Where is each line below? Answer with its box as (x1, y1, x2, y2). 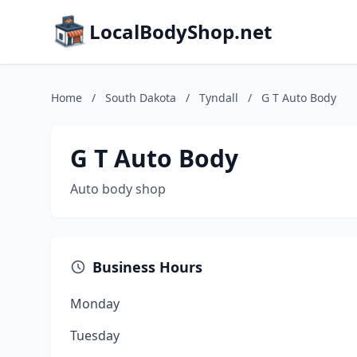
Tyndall (199, 90, 238, 105)
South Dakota (105, 90, 176, 105)
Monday (70, 295, 120, 312)
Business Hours (92, 257, 202, 277)
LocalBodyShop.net (89, 18, 272, 45)
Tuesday (70, 327, 120, 344)
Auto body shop (70, 180, 166, 198)
